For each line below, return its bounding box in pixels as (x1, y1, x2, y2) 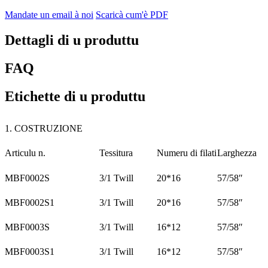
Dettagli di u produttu (5, 32, 139, 48)
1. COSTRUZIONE (5, 123, 83, 134)
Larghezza (217, 148, 257, 159)
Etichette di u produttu (5, 89, 145, 105)
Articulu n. (5, 148, 45, 159)
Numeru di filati (157, 148, 217, 159)
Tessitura (99, 148, 133, 159)
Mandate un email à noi (5, 10, 93, 20)
